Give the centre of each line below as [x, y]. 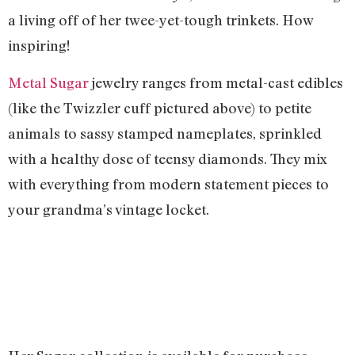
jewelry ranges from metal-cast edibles [216, 82]
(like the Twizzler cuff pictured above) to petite [160, 107]
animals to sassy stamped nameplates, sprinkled [165, 133]
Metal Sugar [48, 82]
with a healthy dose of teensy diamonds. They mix [168, 158]
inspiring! [39, 46]
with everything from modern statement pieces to [168, 183]
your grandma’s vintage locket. [109, 209]
